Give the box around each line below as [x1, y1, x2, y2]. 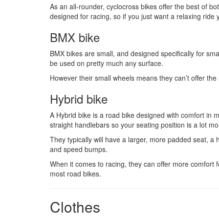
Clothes [50, 196, 100, 218]
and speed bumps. [50, 144, 108, 154]
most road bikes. [50, 169, 101, 179]
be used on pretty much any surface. [50, 58, 163, 68]
